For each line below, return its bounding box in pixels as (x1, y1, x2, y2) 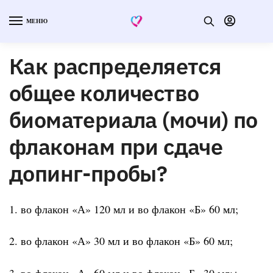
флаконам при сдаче (9, 132, 223, 161)
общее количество (9, 78, 199, 107)
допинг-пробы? (9, 158, 168, 188)
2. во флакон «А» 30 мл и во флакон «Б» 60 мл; (9, 233, 233, 249)
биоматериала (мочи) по (9, 105, 258, 134)
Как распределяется (9, 51, 222, 80)
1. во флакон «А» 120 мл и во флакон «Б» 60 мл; (9, 201, 238, 216)
